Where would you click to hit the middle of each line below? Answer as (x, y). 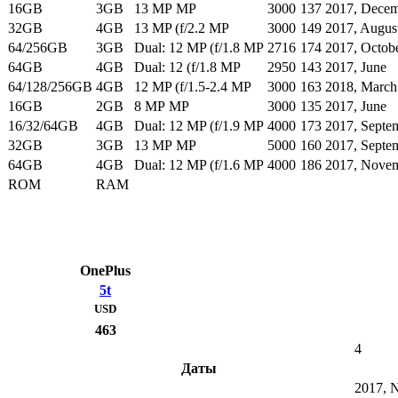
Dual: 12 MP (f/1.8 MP (199, 48)
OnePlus (105, 271)
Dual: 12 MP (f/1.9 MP (199, 126)
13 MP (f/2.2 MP (182, 28)
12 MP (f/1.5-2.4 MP (193, 87)
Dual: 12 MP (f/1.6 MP (199, 165)
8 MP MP (162, 107)
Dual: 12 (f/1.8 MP (187, 68)
